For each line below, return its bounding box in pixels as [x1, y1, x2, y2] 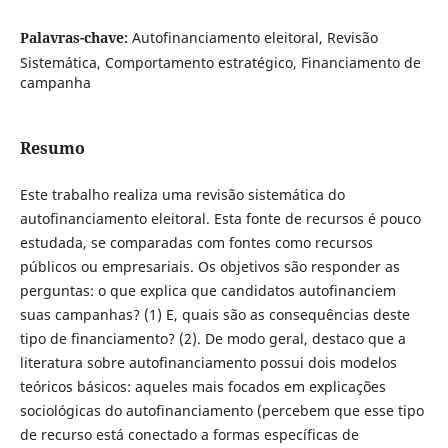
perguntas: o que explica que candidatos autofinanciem [19, 281, 396, 301]
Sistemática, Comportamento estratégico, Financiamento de [19, 52, 421, 72]
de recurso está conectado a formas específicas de [19, 425, 359, 445]
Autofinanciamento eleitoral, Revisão [131, 27, 378, 47]
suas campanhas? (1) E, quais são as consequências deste [19, 305, 410, 325]
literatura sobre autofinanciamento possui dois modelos [19, 353, 397, 373]
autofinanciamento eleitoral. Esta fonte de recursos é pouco [19, 209, 421, 229]
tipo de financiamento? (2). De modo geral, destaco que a [19, 329, 406, 349]
